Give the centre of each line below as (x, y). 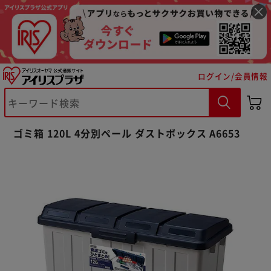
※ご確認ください (75, 112)
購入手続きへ (189, 144)
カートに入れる (82, 144)
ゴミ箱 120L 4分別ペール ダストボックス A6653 (127, 133)
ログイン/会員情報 (233, 76)
